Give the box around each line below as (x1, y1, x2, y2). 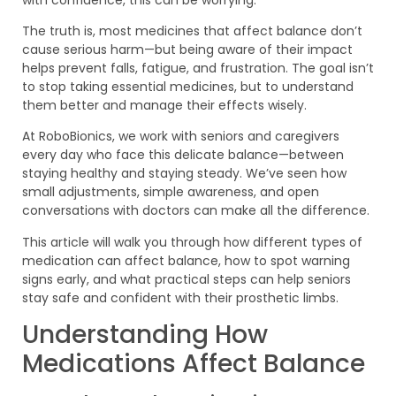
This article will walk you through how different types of (22, 232, 362, 251)
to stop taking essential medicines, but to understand (22, 78, 354, 96)
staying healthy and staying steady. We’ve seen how (22, 164, 346, 183)
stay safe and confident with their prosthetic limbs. (22, 288, 339, 307)
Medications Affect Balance (22, 346, 365, 382)
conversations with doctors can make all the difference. (22, 202, 369, 220)
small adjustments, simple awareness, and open (22, 183, 319, 202)
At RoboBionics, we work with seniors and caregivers (22, 127, 339, 146)
